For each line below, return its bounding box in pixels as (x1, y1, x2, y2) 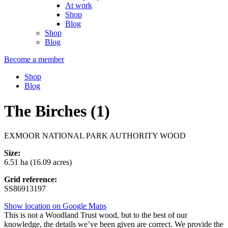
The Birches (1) (4, 101, 110, 120)
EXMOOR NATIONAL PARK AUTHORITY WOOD (4, 131, 186, 140)
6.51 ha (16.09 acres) (4, 158, 72, 167)
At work (65, 1, 92, 10)
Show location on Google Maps (4, 202, 106, 211)
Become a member (4, 55, 64, 64)
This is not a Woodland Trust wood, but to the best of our (4, 211, 187, 220)
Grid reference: (4, 175, 57, 184)
